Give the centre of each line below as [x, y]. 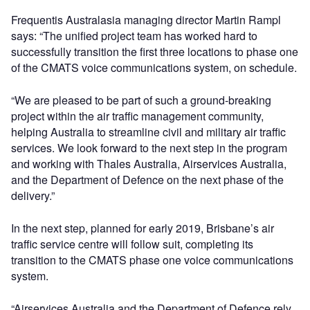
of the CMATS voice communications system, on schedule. [154, 67]
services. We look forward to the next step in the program [149, 148]
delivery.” [33, 195]
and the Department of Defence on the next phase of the [147, 180]
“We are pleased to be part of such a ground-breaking [141, 100]
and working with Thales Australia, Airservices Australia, [149, 164]
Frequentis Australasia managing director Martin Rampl [146, 20]
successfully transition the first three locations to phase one [155, 52]
